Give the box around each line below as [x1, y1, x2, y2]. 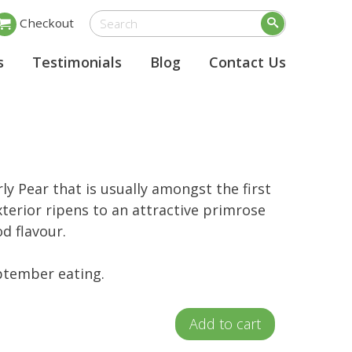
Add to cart [189, 313, 262, 333]
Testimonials [31, 52, 122, 71]
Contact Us [208, 52, 286, 71]
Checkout [20, 14, 75, 31]
